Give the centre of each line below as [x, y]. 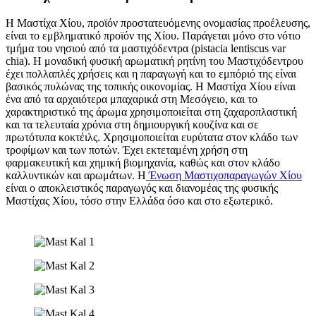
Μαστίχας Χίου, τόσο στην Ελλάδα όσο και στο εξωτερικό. [139, 200]
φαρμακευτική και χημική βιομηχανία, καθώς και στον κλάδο [143, 162]
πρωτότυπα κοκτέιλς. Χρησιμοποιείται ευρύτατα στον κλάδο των [152, 137]
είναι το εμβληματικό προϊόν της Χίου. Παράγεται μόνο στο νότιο [153, 35]
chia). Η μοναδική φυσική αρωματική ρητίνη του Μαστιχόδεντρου [154, 61]
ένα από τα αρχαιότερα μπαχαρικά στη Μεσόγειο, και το [132, 99]
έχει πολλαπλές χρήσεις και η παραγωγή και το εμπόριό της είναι [151, 73]
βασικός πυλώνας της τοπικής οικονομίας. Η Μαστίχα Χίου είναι [151, 86]
